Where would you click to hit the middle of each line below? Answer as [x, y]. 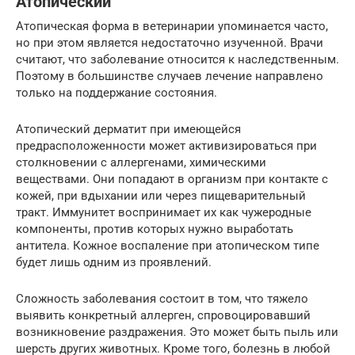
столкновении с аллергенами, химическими [141, 162]
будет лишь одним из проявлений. [114, 262]
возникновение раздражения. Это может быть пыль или [177, 332]
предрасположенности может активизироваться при [166, 145]
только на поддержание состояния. [116, 92]
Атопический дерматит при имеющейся [128, 129]
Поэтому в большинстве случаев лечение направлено [170, 76]
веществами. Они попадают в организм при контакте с [172, 179]
